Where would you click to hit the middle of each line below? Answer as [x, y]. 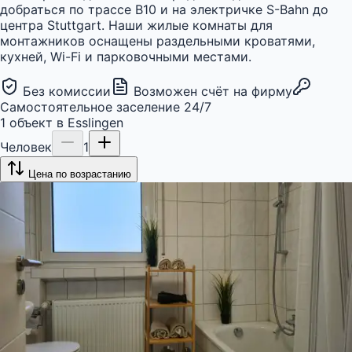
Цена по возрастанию [80, 174]
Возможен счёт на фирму [213, 91]
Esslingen [95, 122]
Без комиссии [67, 91]
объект [31, 122]
